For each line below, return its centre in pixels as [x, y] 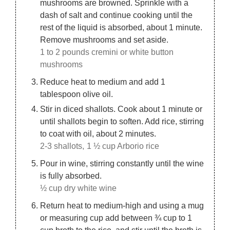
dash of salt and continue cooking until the [117, 15]
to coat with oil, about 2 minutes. [98, 133]
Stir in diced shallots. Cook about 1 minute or [121, 109]
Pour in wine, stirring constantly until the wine [122, 163]
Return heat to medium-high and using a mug [122, 205]
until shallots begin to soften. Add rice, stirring [122, 121]
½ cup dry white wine [79, 188]
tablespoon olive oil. [77, 94]
